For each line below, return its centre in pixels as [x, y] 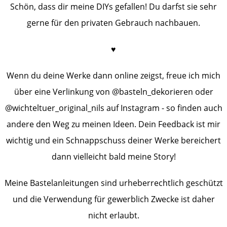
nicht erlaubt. [113, 215]
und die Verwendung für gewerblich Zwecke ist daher [113, 199]
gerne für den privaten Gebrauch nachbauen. [113, 23]
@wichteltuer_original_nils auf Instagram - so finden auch [113, 108]
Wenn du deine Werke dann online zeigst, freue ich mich [113, 75]
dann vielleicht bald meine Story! [113, 156]
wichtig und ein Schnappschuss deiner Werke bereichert [113, 140]
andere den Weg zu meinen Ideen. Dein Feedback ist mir [113, 124]
